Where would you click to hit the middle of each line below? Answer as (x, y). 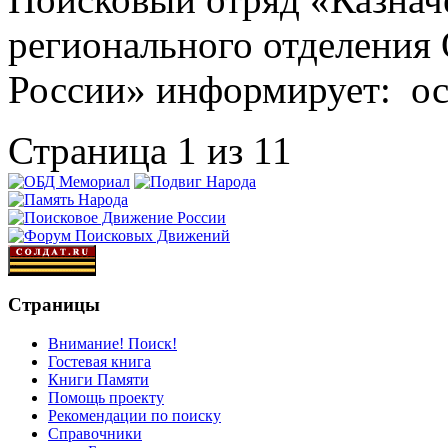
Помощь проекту (106, 398)
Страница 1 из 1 (140, 150)
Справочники (95, 434)
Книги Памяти (98, 380)
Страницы (54, 305)
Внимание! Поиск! (112, 344)
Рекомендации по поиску (134, 416)
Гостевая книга (99, 362)
